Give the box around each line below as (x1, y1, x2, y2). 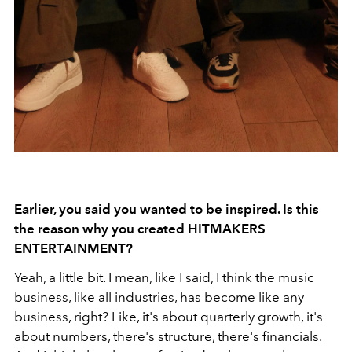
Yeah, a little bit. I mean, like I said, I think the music (14, 269, 314, 286)
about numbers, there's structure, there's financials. (14, 328, 321, 345)
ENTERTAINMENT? (14, 240, 133, 257)
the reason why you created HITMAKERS (14, 221, 266, 237)
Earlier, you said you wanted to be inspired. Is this (14, 201, 319, 218)
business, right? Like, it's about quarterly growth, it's (14, 309, 323, 325)
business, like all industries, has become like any (14, 289, 304, 306)
